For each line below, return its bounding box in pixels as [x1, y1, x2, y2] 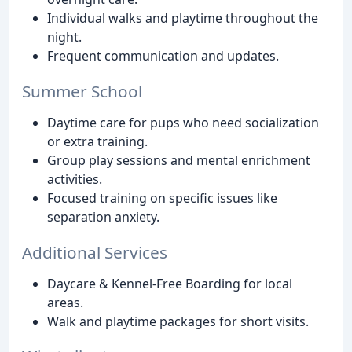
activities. [47, 170, 102, 188]
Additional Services [22, 240, 167, 263]
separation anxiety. [47, 207, 159, 225]
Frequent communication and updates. [47, 46, 279, 64]
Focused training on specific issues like [47, 189, 277, 207]
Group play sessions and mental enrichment [47, 151, 310, 169]
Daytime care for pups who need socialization [47, 113, 319, 131]
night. [47, 27, 82, 46]
